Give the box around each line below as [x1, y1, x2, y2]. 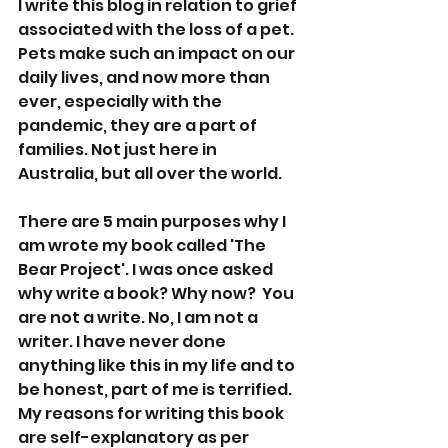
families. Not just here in [18, 137, 220, 161]
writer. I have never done [18, 329, 229, 353]
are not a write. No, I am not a [18, 305, 261, 329]
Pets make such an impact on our [18, 41, 298, 65]
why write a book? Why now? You [18, 281, 297, 305]
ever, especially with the [18, 89, 225, 113]
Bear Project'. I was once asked [18, 257, 276, 281]
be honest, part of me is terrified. [18, 377, 295, 401]
